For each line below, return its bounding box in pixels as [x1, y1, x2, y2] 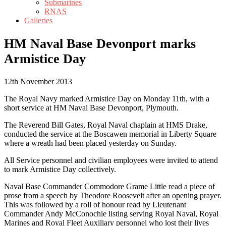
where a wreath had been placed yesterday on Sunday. [4, 139, 177, 148]
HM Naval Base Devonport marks [4, 36, 196, 51]
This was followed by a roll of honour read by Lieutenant [4, 200, 186, 209]
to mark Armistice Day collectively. [4, 165, 116, 174]
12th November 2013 [4, 77, 72, 86]
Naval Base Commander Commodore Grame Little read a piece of [4, 182, 215, 191]
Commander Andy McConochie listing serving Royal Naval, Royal [4, 209, 218, 218]
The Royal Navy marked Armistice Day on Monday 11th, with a [4, 94, 209, 103]
